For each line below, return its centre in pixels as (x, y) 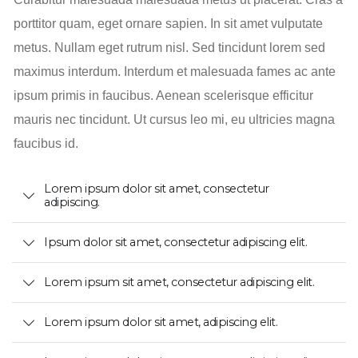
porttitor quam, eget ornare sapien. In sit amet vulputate (168, 23)
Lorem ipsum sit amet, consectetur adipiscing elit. (179, 282)
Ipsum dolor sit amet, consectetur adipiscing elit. (175, 243)
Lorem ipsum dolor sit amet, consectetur (157, 189)
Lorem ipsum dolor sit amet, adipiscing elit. (161, 322)
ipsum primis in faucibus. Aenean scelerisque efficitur (163, 95)
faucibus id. (46, 143)
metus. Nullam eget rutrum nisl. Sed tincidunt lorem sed (169, 47)
